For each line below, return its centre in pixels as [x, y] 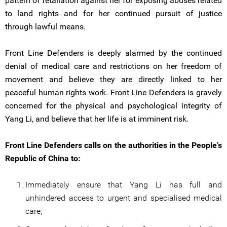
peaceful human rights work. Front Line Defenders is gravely [113, 92]
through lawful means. [45, 27]
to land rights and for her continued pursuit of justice [113, 13]
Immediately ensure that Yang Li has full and [124, 185]
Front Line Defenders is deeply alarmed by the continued [113, 53]
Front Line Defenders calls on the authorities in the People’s [113, 145]
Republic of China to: [43, 158]
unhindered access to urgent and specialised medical [124, 198]
